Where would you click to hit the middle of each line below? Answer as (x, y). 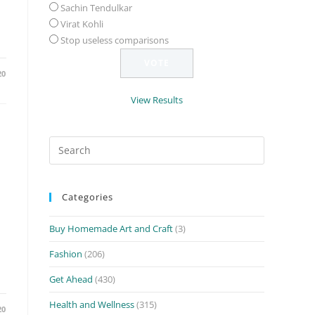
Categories (88, 197)
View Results (157, 99)
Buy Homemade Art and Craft (111, 228)
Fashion (66, 253)
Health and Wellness (92, 304)
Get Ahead (71, 279)
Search (63, 143)
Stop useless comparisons (115, 40)
